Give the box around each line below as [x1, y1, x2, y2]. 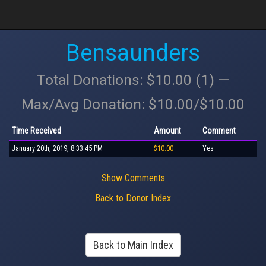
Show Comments [101, 172, 165, 183]
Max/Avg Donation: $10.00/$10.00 [21, 96, 245, 113]
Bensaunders [66, 40, 200, 66]
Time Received [12, 125, 61, 135]
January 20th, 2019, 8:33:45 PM [12, 144, 103, 153]
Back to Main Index [93, 239, 173, 251]
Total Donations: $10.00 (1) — [37, 71, 229, 88]
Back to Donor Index [95, 192, 171, 204]
